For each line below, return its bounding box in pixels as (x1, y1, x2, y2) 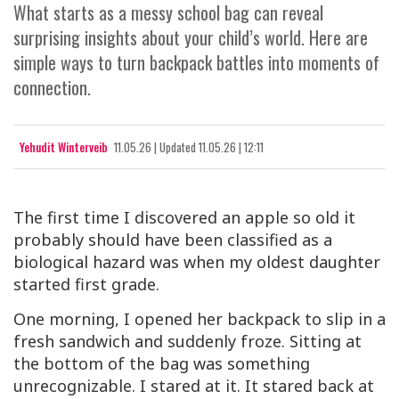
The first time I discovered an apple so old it (13, 207, 355, 229)
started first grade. (13, 273, 159, 296)
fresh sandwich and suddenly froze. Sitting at (13, 330, 362, 353)
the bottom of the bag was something (13, 353, 310, 375)
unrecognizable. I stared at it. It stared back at (13, 375, 374, 397)
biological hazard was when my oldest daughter (13, 251, 380, 273)
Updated (159, 138, 199, 157)
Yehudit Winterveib (20, 138, 108, 157)
